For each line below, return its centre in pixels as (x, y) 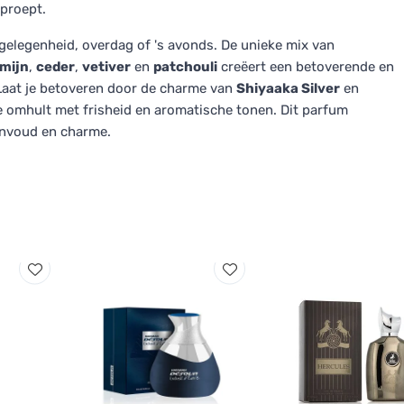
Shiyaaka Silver (288, 88)
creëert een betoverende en (306, 67)
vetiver (106, 67)
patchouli (185, 67)
